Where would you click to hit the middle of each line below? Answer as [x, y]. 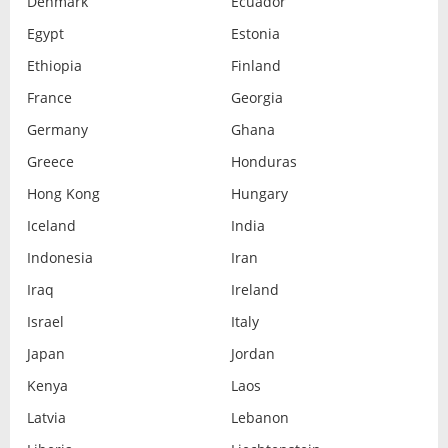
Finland [256, 66]
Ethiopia [54, 66]
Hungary [259, 194]
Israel [45, 322]
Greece [50, 162]
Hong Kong [63, 194]
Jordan [253, 354]
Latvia [46, 418]
